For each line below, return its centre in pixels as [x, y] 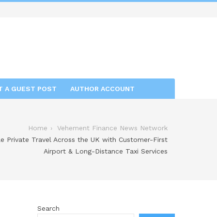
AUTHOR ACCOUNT [102, 88]
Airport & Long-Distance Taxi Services [106, 151]
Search [48, 208]
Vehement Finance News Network [112, 128]
